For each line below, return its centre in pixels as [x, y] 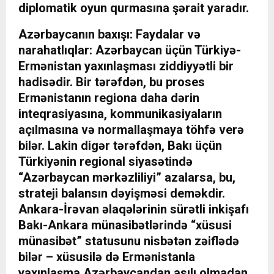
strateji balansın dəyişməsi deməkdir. [122, 194]
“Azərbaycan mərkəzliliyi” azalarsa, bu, [127, 178]
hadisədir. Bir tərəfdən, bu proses [112, 82]
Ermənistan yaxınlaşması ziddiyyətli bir [126, 66]
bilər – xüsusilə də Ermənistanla [107, 257]
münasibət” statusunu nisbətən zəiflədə [129, 241]
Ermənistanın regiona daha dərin [109, 98]
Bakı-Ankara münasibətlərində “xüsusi [125, 225]
